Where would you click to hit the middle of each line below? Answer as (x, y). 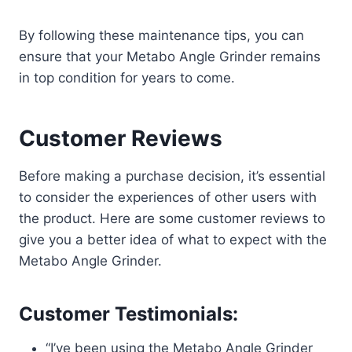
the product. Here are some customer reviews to (172, 218)
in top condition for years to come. (127, 77)
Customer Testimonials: (128, 313)
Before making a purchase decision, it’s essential (172, 176)
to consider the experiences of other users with (168, 197)
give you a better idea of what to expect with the (173, 239)
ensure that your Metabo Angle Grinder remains (170, 56)
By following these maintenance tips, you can (161, 35)
